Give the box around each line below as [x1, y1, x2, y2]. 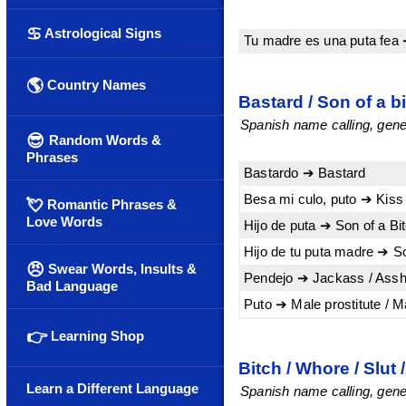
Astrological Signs [42, 25, 161, 41]
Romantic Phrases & [43, 197, 177, 212]
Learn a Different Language [26, 381, 198, 396]
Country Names [43, 77, 146, 92]
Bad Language [26, 278, 118, 294]
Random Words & [49, 132, 161, 148]
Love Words [26, 214, 102, 229]
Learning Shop [47, 328, 144, 343]
